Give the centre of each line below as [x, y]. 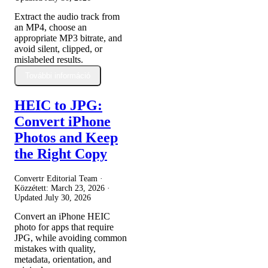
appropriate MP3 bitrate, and [68, 38]
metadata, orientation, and [63, 260]
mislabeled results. [49, 59]
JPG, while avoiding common [71, 238]
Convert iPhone [63, 122]
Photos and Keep [66, 138]
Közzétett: [33, 188]
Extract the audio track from [67, 16]
